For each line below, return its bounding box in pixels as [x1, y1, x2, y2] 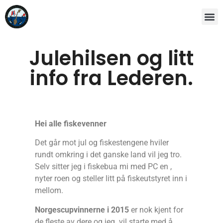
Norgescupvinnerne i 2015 [35, 205, 129, 215]
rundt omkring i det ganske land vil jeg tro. [35, 150, 182, 160]
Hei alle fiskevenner [35, 119, 107, 129]
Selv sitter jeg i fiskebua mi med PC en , [35, 162, 172, 172]
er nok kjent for [129, 205, 183, 215]
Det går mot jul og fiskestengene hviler [35, 138, 169, 148]
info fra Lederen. [30, 64, 193, 93]
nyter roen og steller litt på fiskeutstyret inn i [35, 174, 187, 184]
